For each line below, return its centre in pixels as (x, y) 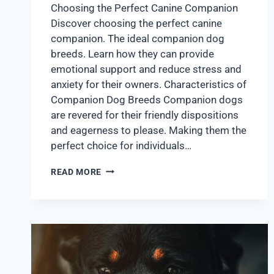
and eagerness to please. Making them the (149, 130)
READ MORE (76, 172)
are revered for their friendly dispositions (145, 115)
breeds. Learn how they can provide (132, 54)
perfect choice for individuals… (121, 145)
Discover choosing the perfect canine (136, 23)
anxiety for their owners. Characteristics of (149, 84)
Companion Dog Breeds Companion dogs (147, 99)
